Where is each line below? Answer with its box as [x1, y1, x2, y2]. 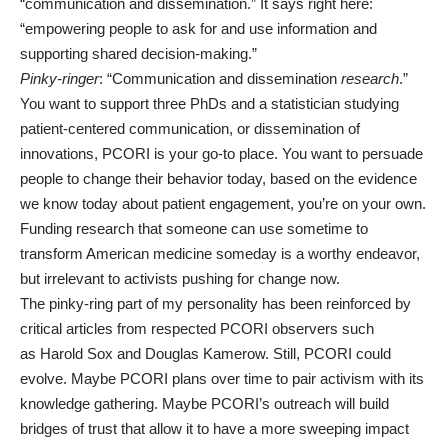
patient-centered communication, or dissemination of [20, 120, 360, 137]
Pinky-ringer [20, 70, 99, 87]
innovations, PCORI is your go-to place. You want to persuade [20, 145, 423, 162]
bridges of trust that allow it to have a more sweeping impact [20, 420, 409, 437]
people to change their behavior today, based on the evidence [20, 170, 417, 187]
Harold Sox [40, 345, 113, 362]
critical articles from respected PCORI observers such [20, 320, 374, 337]
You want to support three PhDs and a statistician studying [20, 95, 399, 112]
